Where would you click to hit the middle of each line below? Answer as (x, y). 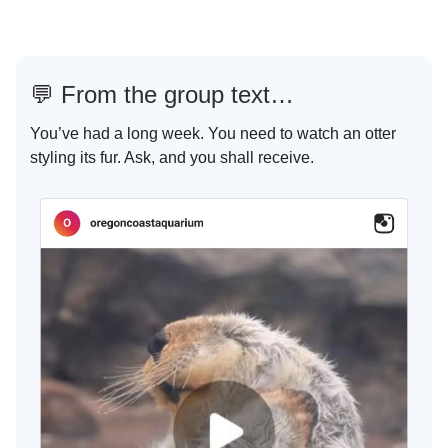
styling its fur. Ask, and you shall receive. (172, 157)
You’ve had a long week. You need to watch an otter (213, 133)
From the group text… (174, 94)
